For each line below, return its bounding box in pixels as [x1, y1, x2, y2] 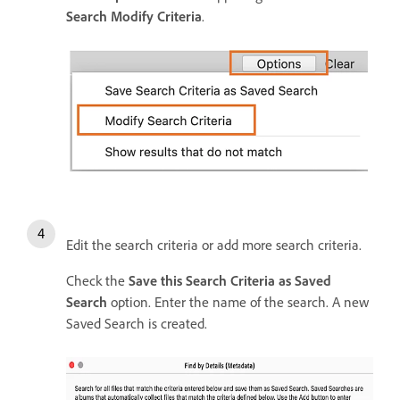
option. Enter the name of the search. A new [107, 292, 369, 311]
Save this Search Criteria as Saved [129, 271, 331, 289]
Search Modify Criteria [66, 6, 202, 25]
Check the [66, 271, 129, 289]
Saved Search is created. [66, 313, 207, 332]
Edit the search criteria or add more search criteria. [66, 235, 362, 254]
